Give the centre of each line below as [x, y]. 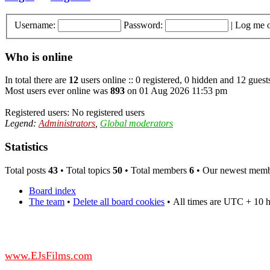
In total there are [37, 80]
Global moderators [137, 124]
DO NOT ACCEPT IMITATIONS [73, 233]
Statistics [26, 147]
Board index [52, 190]
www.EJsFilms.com [49, 255]
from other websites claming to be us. [77, 243]
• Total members [156, 170]
